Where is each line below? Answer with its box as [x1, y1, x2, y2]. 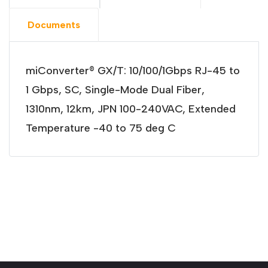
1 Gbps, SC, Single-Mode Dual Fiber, [25, 83, 205, 96]
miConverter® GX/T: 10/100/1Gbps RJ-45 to [25, 63, 240, 77]
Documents [28, 19, 80, 31]
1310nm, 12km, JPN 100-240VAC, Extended [25, 102, 236, 115]
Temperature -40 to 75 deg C [25, 121, 176, 135]
